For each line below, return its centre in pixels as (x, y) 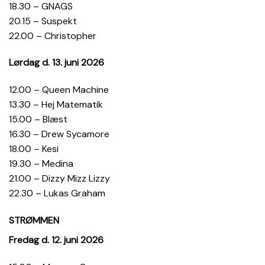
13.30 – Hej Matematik (56, 105)
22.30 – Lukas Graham (57, 193)
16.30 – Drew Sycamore (59, 134)
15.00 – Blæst (38, 119)
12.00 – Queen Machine (59, 90)
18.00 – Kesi (34, 149)
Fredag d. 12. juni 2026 (56, 240)
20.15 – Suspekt (43, 21)
